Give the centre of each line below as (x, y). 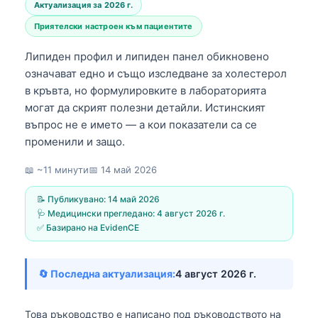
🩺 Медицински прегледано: (97, 213)
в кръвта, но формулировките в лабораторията (146, 90)
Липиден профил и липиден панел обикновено (147, 56)
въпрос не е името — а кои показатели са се (141, 124)
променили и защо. (75, 141)
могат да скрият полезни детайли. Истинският (145, 107)
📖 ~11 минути (57, 169)
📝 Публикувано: (72, 199)
